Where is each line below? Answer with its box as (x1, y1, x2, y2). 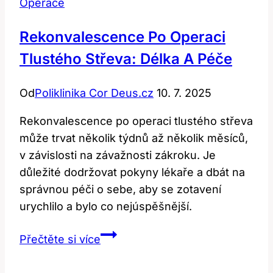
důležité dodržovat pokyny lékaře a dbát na (19, 165, 245, 179)
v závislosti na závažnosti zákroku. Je (19, 148, 216, 161)
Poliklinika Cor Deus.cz (35, 86, 154, 99)
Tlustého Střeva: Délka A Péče (19, 49, 232, 68)
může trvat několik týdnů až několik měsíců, (19, 131, 248, 144)
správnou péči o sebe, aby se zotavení (19, 182, 221, 196)
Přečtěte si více (19, 232, 101, 246)
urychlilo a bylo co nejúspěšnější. (19, 199, 192, 213)
